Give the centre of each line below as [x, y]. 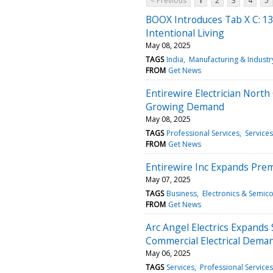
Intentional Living [185, 33]
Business [182, 193]
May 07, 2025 [168, 179]
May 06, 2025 [168, 253]
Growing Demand [185, 106]
